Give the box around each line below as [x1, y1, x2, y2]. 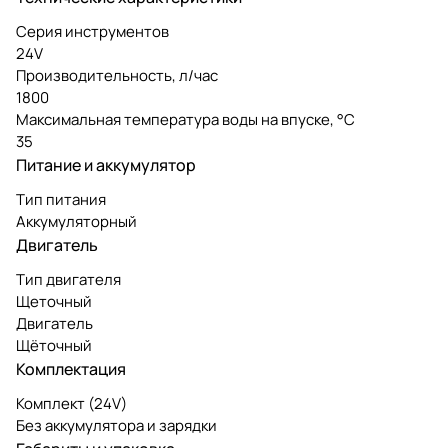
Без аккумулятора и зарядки [16, 414, 217, 436]
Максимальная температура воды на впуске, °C [16, 108, 355, 130]
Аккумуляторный [16, 210, 137, 232]
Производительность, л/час [16, 64, 218, 86]
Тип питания [16, 188, 106, 210]
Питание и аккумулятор [16, 153, 196, 176]
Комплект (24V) [16, 392, 127, 414]
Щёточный [16, 334, 92, 356]
